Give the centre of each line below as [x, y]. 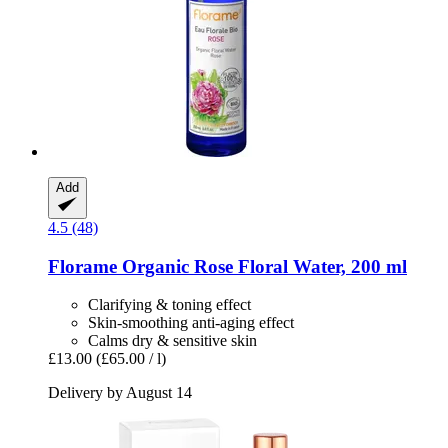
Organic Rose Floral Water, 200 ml [262, 266]
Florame [82, 266]
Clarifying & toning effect [169, 305]
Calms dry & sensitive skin [172, 341]
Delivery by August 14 [120, 393]
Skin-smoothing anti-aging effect [191, 323]
